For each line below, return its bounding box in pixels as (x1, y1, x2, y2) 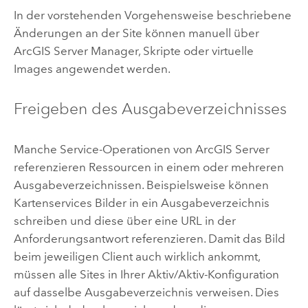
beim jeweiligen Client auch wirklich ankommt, (13, 250, 260, 264)
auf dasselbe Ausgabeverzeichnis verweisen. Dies (13, 285, 279, 300)
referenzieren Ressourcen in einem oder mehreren (13, 160, 284, 175)
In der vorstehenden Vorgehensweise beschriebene (13, 8, 291, 22)
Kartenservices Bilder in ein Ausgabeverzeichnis (13, 196, 269, 210)
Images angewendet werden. (13, 61, 170, 76)
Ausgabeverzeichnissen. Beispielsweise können (13, 178, 269, 192)
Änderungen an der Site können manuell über (13, 25, 259, 40)
